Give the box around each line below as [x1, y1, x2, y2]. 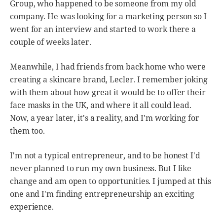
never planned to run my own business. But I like [10, 162, 192, 174]
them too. [10, 125, 45, 136]
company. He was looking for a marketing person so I [10, 10, 207, 22]
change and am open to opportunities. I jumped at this [10, 175, 211, 186]
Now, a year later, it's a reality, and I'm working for [10, 112, 199, 123]
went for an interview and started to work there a [10, 23, 196, 35]
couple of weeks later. [10, 36, 91, 47]
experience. [10, 201, 54, 212]
